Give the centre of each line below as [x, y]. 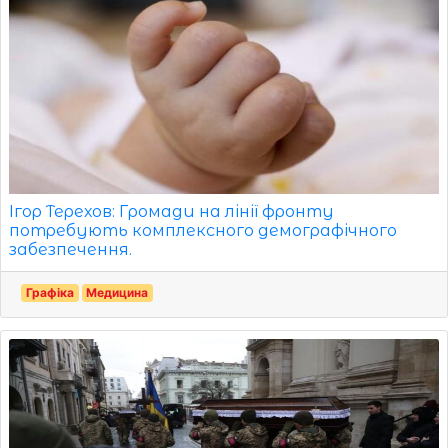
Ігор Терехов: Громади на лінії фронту [171, 211]
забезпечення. [70, 249]
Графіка [49, 292]
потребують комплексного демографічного [203, 230]
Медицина [117, 292]
